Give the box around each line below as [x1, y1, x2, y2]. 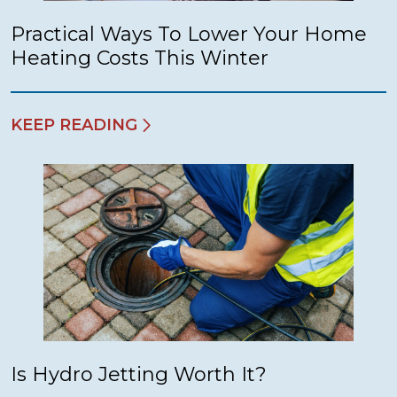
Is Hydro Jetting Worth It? [11, 362, 267, 386]
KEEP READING [11, 114, 137, 135]
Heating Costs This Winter [11, 45, 269, 70]
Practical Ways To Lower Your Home [11, 21, 367, 46]
